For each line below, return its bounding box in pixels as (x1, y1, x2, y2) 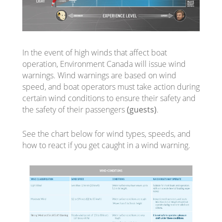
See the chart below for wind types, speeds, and (22, 128, 191, 139)
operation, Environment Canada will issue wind (22, 58, 186, 69)
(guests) (126, 104, 157, 115)
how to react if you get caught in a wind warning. (22, 139, 190, 151)
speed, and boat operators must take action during (22, 81, 200, 92)
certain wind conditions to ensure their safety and (22, 92, 196, 104)
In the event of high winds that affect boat (22, 47, 167, 58)
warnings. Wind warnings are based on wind (22, 69, 176, 81)
